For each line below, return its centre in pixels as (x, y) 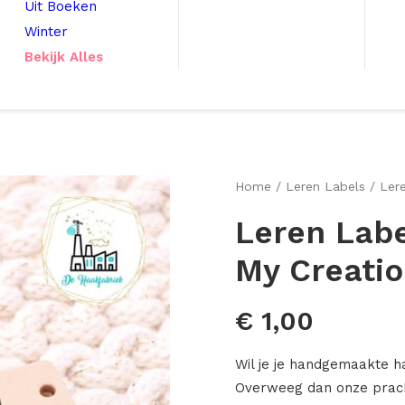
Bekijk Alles (64, 57)
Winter (46, 32)
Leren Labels (325, 186)
